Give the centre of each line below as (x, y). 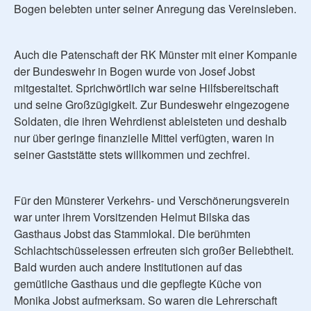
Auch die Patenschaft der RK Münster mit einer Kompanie (155, 54)
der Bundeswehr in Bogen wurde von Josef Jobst (134, 71)
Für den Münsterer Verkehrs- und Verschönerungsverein (152, 200)
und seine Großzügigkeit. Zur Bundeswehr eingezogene (152, 104)
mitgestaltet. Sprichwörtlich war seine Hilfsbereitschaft (146, 87)
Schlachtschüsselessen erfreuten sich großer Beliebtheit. (154, 250)
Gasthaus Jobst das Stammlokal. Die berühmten (132, 233)
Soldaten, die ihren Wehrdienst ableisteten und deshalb (150, 121)
